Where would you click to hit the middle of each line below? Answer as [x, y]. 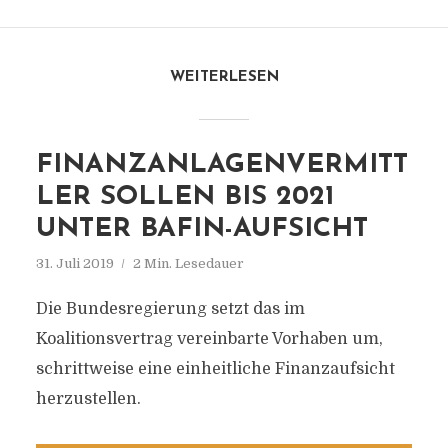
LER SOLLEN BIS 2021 [184, 197]
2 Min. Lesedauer [188, 263]
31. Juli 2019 [74, 263]
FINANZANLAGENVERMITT [221, 165]
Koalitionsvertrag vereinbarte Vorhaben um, [209, 339]
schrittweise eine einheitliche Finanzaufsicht [215, 369]
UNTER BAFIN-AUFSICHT [201, 229]
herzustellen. [88, 399]
